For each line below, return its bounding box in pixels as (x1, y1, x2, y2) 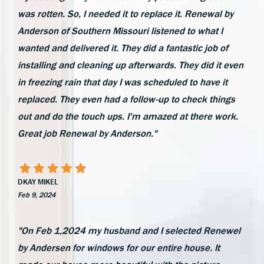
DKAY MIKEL (18, 177, 58, 186)
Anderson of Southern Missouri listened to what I (18, 25, 223, 37)
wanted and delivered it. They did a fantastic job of (18, 42, 228, 54)
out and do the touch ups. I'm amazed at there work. (18, 110, 238, 122)
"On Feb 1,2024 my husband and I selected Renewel (18, 225, 240, 236)
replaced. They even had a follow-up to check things (18, 93, 235, 105)
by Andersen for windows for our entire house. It (18, 242, 220, 253)
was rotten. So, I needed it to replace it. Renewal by (18, 8, 233, 19)
